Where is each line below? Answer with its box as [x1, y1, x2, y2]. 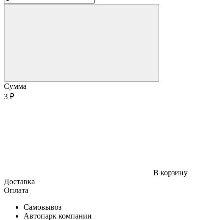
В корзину [153, 168, 188, 177]
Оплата [4, 186, 28, 194]
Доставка [4, 177, 35, 186]
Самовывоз [24, 202, 61, 211]
